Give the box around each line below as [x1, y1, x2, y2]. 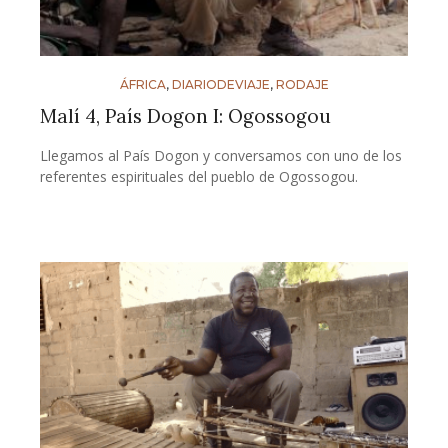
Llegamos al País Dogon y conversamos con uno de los [40, 146, 402, 166]
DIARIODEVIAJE [171, 77, 270, 93]
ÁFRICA [119, 77, 166, 93]
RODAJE [275, 77, 329, 93]
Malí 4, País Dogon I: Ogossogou [40, 104, 331, 129]
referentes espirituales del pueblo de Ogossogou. [40, 167, 358, 187]
